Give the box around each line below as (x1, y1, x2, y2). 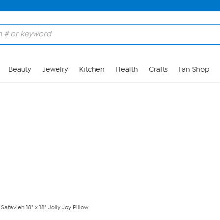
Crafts (148, 65, 168, 74)
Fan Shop (178, 65, 209, 74)
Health (115, 65, 138, 74)
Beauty (8, 65, 32, 74)
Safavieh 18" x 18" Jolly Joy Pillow (1, 204, 88, 211)
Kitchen (79, 65, 105, 74)
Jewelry (42, 65, 68, 74)
